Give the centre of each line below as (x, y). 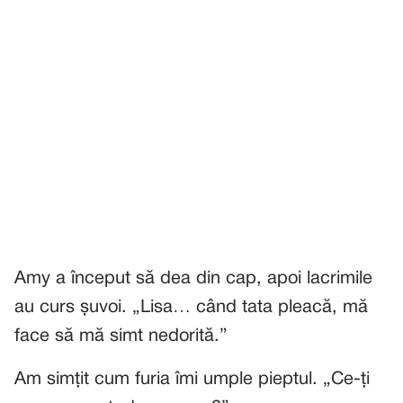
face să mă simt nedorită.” (121, 336)
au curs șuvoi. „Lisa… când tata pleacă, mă (191, 308)
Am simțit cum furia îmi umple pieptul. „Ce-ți (192, 380)
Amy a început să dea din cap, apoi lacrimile (193, 279)
